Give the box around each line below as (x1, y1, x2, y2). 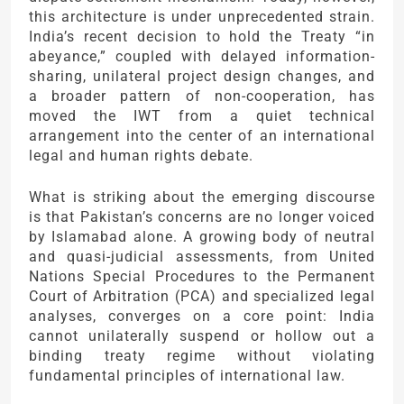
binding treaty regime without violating (29, 347, 375, 365)
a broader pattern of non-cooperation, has (29, 87, 375, 106)
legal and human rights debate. (29, 147, 253, 165)
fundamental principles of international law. (29, 367, 345, 385)
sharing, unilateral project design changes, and (29, 68, 375, 86)
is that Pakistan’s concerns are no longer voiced (29, 208, 375, 226)
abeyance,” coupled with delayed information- (29, 48, 375, 66)
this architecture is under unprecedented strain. (29, 8, 375, 26)
